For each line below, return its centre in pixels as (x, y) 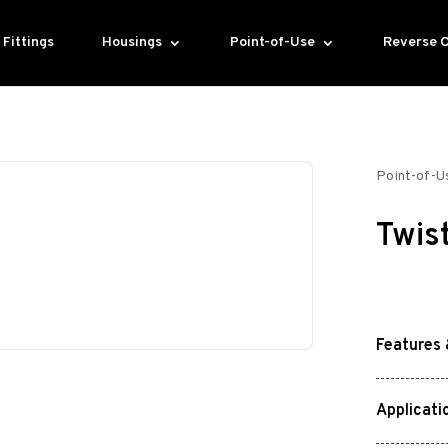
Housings (132, 42)
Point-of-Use (273, 42)
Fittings (29, 42)
